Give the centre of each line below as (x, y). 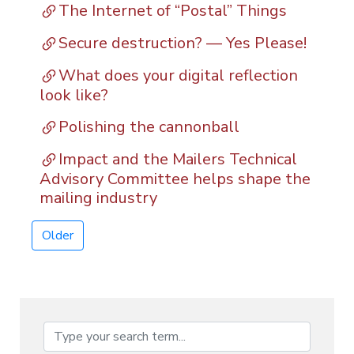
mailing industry (98, 198)
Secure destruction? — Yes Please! (183, 43)
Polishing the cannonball (149, 127)
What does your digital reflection (178, 75)
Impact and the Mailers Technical (178, 160)
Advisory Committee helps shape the (175, 179)
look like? (74, 96)
